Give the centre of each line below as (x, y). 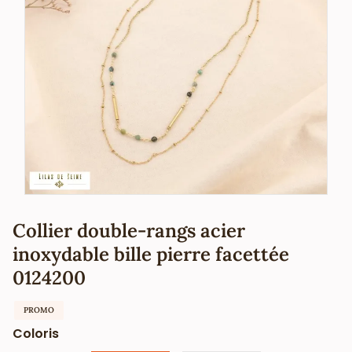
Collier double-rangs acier (129, 230)
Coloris (36, 333)
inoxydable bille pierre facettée (151, 254)
